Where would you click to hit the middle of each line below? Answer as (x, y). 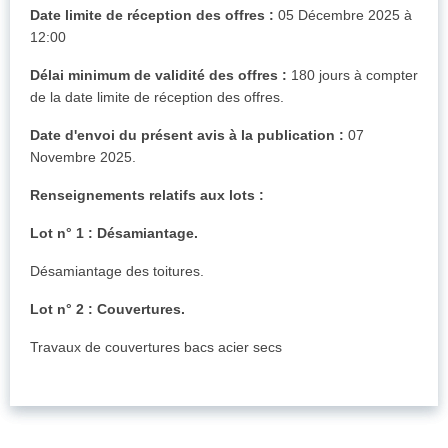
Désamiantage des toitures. (117, 271)
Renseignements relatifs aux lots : (147, 195)
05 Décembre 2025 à (343, 15)
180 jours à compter (352, 75)
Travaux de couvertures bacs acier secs (156, 347)
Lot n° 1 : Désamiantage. (114, 233)
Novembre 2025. (83, 157)
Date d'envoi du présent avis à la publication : (187, 135)
